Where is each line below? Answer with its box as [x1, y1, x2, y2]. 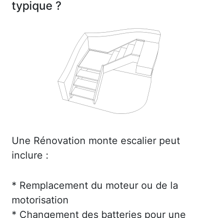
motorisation [12, 194, 69, 206]
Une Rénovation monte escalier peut [12, 135, 180, 147]
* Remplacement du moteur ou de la [12, 180, 178, 192]
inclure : [12, 149, 49, 162]
